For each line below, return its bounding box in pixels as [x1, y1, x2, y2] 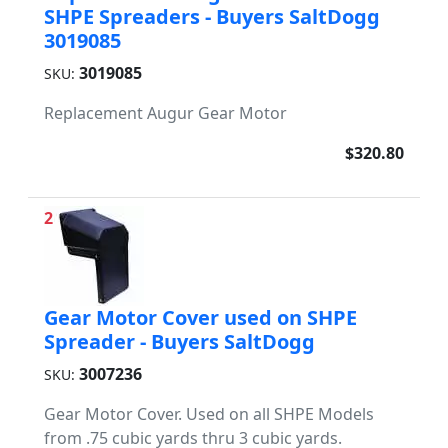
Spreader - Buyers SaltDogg [44, 327, 315, 355]
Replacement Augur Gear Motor [44, 101, 287, 124]
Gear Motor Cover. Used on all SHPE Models [44, 402, 374, 425]
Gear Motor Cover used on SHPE [44, 303, 357, 331]
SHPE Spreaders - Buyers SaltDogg [44, 2, 380, 30]
